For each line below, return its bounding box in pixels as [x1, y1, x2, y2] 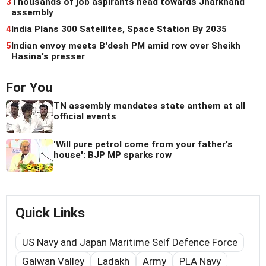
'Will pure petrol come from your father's [53, 138, 233, 150]
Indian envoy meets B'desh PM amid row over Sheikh [11, 40, 240, 51]
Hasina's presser [11, 50, 85, 62]
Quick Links [15, 204, 85, 221]
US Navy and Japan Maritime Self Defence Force [22, 236, 237, 248]
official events [53, 110, 116, 122]
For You [6, 79, 52, 96]
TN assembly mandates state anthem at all [53, 100, 245, 111]
